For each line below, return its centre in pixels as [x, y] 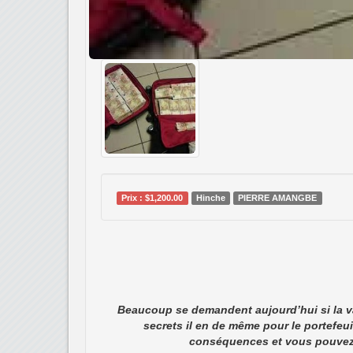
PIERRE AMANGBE [278, 198]
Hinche [210, 198]
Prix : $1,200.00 [152, 198]
